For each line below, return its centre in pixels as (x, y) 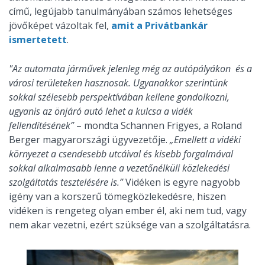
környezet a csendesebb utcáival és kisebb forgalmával (121, 154)
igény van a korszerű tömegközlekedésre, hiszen (117, 196)
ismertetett (38, 40)
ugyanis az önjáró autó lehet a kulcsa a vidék (101, 111)
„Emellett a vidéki (205, 140)
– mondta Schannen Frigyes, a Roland (158, 125)
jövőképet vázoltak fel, (60, 25)
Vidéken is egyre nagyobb (183, 182)
